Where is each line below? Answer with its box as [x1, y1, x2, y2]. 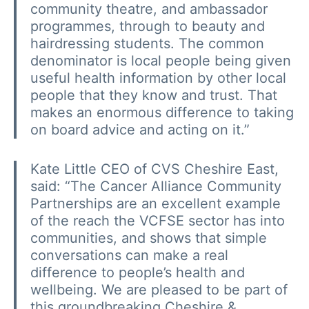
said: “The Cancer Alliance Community [30, 178, 281, 195]
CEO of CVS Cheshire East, [101, 161, 279, 177]
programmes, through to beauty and [30, 18, 265, 34]
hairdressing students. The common [30, 35, 264, 52]
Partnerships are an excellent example [30, 195, 281, 212]
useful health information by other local [30, 70, 286, 86]
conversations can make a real [30, 247, 228, 263]
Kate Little [30, 161, 101, 177]
